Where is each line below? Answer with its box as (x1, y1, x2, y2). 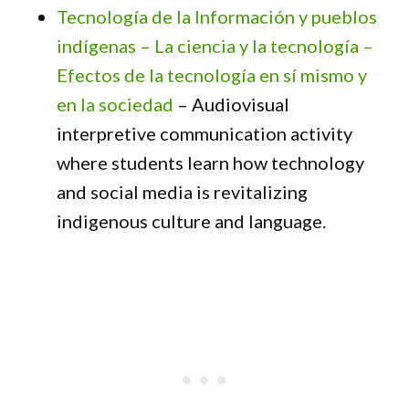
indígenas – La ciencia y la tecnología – (57, 35, 374, 57)
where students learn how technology (57, 152, 365, 173)
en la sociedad (57, 93, 174, 115)
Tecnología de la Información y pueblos (57, 5, 378, 27)
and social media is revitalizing (57, 181, 309, 203)
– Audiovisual (173, 93, 290, 115)
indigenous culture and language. (57, 210, 327, 232)
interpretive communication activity (57, 122, 353, 144)
